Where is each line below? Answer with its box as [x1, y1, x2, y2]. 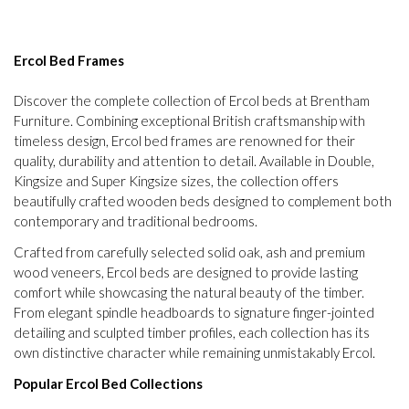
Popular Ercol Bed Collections [14, 374, 203, 392]
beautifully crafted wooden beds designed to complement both [14, 192, 392, 209]
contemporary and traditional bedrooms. [14, 212, 257, 229]
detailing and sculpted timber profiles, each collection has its [14, 323, 370, 341]
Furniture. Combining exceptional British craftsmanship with [14, 111, 365, 129]
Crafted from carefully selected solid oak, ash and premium [14, 243, 365, 260]
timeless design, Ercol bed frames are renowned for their [14, 131, 355, 149]
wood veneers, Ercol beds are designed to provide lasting [14, 263, 358, 280]
